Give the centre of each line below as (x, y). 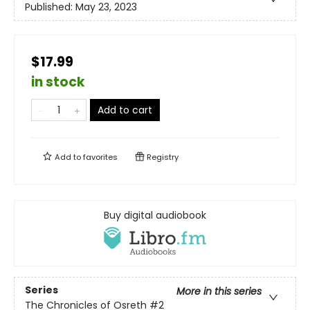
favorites (100, 157)
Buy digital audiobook (155, 215)
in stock (58, 82)
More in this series (219, 291)
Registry (162, 157)
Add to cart (125, 110)
